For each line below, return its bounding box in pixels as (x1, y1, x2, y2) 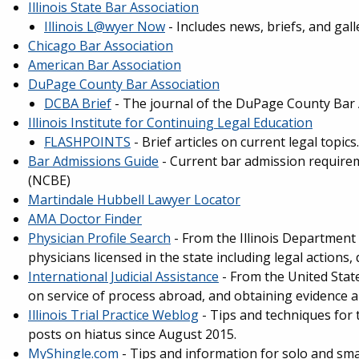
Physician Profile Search (28, 229, 171, 247)
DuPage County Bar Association (28, 75, 220, 93)
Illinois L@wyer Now (44, 18, 165, 35)
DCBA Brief (44, 95, 111, 112)
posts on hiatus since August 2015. (28, 325, 236, 343)
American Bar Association (28, 56, 181, 74)
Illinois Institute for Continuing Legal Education (28, 114, 313, 131)
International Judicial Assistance (28, 268, 219, 285)
